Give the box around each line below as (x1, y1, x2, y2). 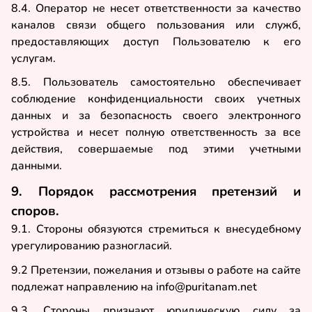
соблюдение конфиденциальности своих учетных (11, 91, 301, 107)
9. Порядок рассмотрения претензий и (11, 182, 301, 201)
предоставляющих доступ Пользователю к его (11, 33, 301, 49)
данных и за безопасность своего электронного (11, 108, 301, 124)
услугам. (11, 50, 56, 66)
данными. (11, 158, 62, 174)
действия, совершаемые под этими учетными (11, 141, 301, 157)
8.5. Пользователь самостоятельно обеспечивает (11, 75, 301, 91)
